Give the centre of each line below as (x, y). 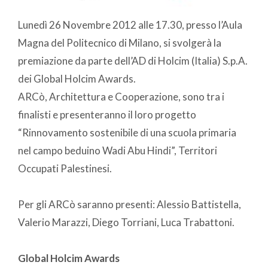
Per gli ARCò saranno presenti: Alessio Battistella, (130, 205)
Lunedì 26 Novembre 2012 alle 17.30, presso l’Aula (130, 25)
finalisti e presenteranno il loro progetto (107, 115)
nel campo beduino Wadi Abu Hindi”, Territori (118, 151)
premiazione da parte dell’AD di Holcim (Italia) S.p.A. (133, 61)
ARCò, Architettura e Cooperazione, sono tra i (121, 97)
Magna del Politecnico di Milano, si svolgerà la (120, 43)
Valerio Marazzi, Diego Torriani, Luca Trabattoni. (126, 223)
